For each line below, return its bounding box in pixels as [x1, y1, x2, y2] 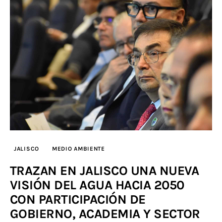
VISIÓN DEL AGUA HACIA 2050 [10, 177, 184, 193]
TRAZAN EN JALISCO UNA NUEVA [10, 163, 199, 178]
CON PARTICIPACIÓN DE [10, 191, 146, 207]
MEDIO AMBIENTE [52, 145, 105, 152]
